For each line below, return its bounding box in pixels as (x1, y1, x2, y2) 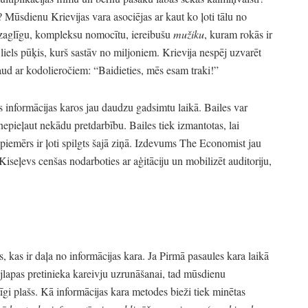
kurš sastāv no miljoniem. (47, 45, 159, 60)
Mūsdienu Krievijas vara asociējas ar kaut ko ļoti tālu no (2, 9, 247, 24)
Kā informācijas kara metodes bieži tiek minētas (38, 284, 245, 298)
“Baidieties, (91, 63, 144, 78)
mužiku (173, 27, 204, 42)
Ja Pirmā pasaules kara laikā (145, 248, 269, 263)
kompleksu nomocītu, (32, 27, 129, 42)
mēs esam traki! (144, 63, 214, 78)
